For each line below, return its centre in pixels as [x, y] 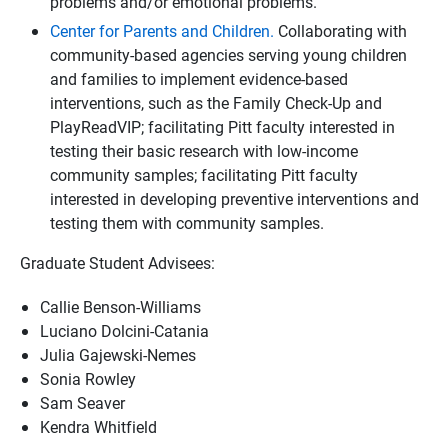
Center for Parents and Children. [162, 30]
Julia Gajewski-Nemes [118, 354]
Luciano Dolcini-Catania [124, 330]
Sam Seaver [82, 402]
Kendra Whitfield [98, 426]
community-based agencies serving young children [228, 54]
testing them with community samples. [189, 222]
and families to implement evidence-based [199, 78]
